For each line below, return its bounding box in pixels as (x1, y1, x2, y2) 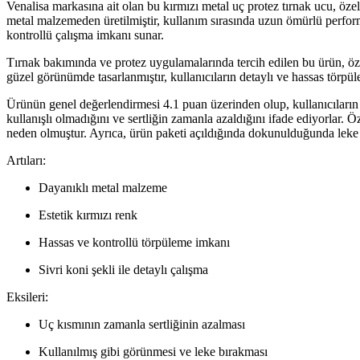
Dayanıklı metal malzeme (39, 181, 167, 195)
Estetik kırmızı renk (39, 208, 137, 223)
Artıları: (6, 153, 46, 168)
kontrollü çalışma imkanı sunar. (6, 28, 164, 43)
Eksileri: (6, 290, 48, 305)
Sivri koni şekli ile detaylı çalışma (39, 263, 208, 277)
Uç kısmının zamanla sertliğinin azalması (39, 317, 245, 332)
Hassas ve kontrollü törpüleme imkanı (39, 235, 230, 250)
